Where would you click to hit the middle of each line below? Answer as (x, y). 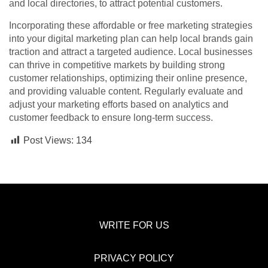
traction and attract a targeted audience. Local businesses (131, 52)
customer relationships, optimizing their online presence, (128, 78)
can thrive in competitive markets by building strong (117, 65)
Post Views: (48, 141)
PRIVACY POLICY (134, 258)
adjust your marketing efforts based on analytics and (119, 105)
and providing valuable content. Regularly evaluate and (126, 92)
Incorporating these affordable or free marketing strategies (131, 26)
